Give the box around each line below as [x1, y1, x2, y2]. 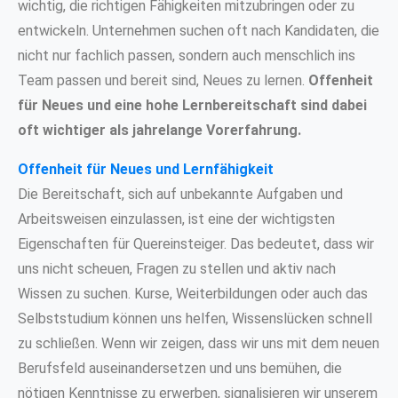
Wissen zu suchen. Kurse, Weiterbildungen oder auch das [18, 284, 368, 302]
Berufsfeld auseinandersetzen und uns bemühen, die [18, 359, 342, 377]
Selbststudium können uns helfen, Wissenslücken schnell [18, 309, 372, 327]
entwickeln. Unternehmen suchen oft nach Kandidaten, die [18, 21, 379, 39]
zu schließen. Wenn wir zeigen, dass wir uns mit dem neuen [18, 334, 379, 352]
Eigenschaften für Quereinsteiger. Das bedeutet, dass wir [18, 235, 374, 252]
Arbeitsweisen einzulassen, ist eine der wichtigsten [18, 210, 335, 227]
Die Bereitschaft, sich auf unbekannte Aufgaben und [18, 185, 343, 203]
